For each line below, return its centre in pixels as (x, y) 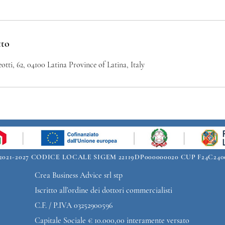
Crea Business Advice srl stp (79, 175)
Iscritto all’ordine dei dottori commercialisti (103, 190)
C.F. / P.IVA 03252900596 (74, 205)
